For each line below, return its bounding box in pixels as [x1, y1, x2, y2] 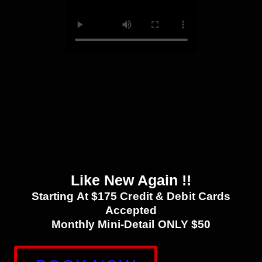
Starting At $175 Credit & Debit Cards [31, 190, 231, 203]
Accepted [105, 204, 157, 217]
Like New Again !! [71, 172, 191, 189]
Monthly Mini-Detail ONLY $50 [51, 218, 211, 231]
